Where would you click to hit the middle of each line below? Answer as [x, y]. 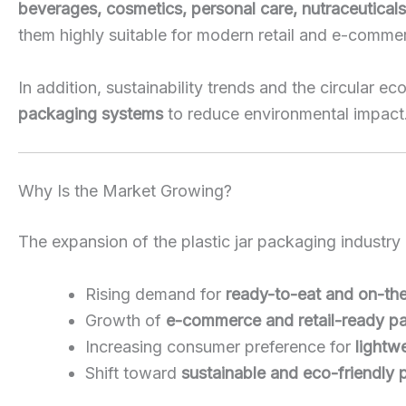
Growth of [126, 321]
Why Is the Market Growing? [125, 191]
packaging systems [91, 113]
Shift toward [133, 373]
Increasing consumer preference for [220, 347]
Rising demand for [155, 295]
